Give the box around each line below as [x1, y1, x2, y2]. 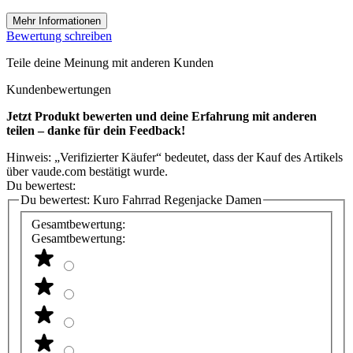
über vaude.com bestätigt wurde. [6, 164, 168, 178]
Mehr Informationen [13, 14, 101, 27]
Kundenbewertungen [6, 82, 111, 96]
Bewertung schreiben [6, 28, 112, 43]
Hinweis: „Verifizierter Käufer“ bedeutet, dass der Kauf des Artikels [6, 150, 343, 164]
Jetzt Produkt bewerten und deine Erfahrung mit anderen [6, 109, 317, 123]
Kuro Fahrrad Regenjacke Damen [93, 192, 262, 206]
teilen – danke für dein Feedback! [6, 123, 185, 137]
